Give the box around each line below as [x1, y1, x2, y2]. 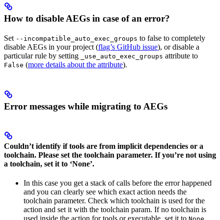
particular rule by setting [4, 51, 81, 60]
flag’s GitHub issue [98, 42, 158, 51]
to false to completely [137, 33, 205, 42]
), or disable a [158, 42, 199, 51]
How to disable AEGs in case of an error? [4, 13, 170, 24]
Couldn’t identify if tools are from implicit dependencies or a [4, 141, 203, 150]
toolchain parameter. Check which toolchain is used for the [24, 196, 205, 205]
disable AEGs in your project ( [4, 42, 98, 51]
